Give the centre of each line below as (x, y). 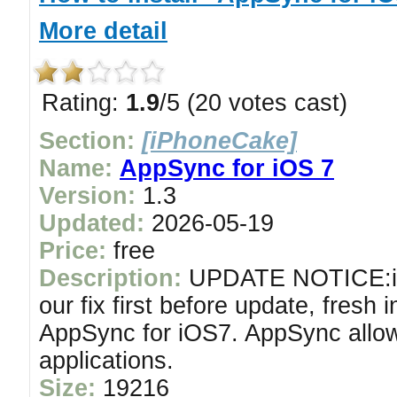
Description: (110, 278)
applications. (106, 361)
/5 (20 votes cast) (253, 103)
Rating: (84, 103)
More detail (103, 31)
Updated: (92, 223)
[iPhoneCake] (219, 141)
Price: (73, 251)
